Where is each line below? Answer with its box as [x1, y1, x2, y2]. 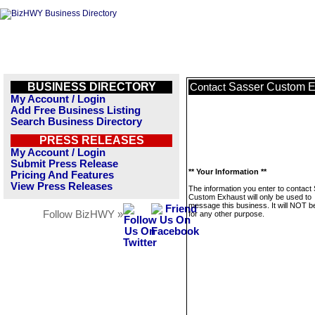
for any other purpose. [188, 210, 264, 218]
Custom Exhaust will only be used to [188, 193, 311, 201]
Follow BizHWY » [43, 209, 123, 220]
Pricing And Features [11, 169, 114, 181]
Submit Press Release [11, 158, 118, 169]
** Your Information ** [188, 167, 266, 176]
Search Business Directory [11, 116, 142, 127]
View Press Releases [11, 181, 112, 192]
